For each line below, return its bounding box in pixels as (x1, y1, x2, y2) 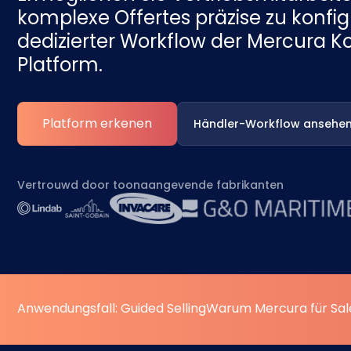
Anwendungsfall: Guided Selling (17, 299, 206, 317)
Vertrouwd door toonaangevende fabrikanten (17, 177, 284, 193)
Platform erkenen (42, 114, 152, 132)
